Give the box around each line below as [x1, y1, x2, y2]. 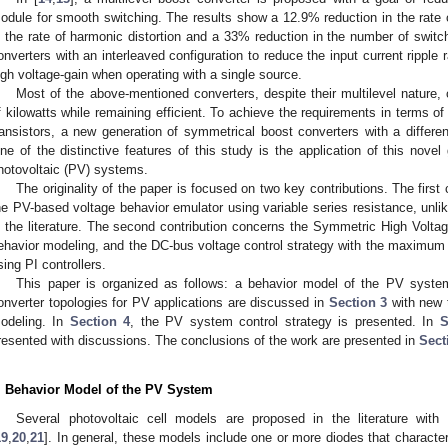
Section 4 [69, 313, 131, 329]
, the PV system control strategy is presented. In [130, 313, 440, 329]
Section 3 [328, 294, 388, 310]
